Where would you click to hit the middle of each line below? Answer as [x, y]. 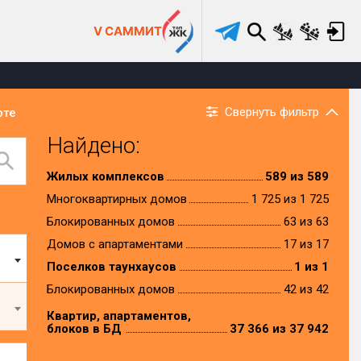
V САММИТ [128, 31]
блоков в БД [84, 329]
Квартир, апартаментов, [118, 316]
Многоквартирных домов [116, 199]
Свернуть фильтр [272, 112]
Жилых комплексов [105, 176]
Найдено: [93, 145]
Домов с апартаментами [114, 244]
